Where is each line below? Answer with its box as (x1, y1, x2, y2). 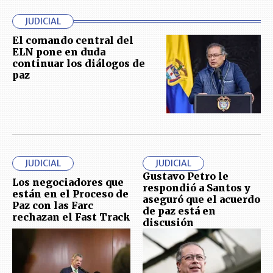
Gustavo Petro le (143, 170, 229, 183)
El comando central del (12, 34, 133, 47)
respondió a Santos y (143, 182, 250, 194)
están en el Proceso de (12, 187, 129, 200)
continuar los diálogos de (12, 57, 145, 70)
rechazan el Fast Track (12, 210, 130, 223)
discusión (143, 216, 194, 229)
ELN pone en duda (12, 46, 105, 58)
